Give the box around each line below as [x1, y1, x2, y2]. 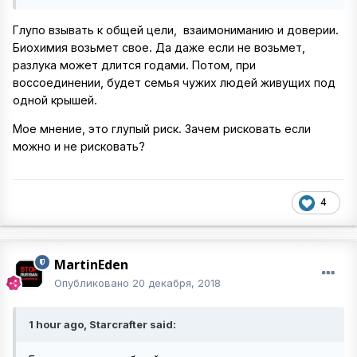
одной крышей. [13, 92, 97, 107]
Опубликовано [54, 277, 132, 289]
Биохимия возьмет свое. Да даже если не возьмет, [13, 40, 305, 54]
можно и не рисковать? [13, 139, 145, 153]
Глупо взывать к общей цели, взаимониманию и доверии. [13, 22, 339, 37]
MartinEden [54, 256, 128, 273]
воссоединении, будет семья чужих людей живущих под [13, 75, 335, 89]
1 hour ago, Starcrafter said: [29, 318, 176, 331]
